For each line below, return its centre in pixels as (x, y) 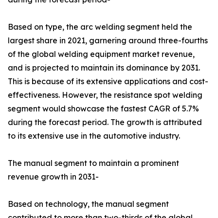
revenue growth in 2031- (53, 177)
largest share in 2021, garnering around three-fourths (108, 41)
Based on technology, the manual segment (88, 204)
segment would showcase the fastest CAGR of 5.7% (103, 109)
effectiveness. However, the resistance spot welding (105, 95)
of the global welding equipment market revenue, (101, 54)
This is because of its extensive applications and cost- (108, 82)
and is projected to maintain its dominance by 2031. (104, 68)
